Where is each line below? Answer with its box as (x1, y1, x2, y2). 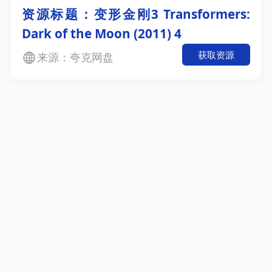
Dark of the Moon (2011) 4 (21, 25, 182, 42)
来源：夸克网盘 (36, 50, 114, 65)
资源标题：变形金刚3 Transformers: (21, 5, 251, 23)
